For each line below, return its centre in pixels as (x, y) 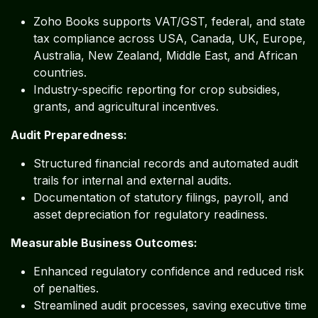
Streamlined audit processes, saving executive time (170, 305)
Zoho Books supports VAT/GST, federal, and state (169, 21)
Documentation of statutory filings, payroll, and (161, 197)
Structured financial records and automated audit (166, 163)
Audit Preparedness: (69, 135)
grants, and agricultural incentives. (126, 106)
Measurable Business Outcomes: (104, 242)
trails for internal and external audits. (132, 180)
